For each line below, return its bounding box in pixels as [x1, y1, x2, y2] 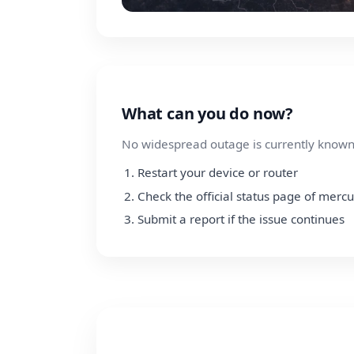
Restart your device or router [137, 164, 298, 180]
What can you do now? [122, 103, 293, 124]
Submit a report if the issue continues [137, 211, 345, 228]
